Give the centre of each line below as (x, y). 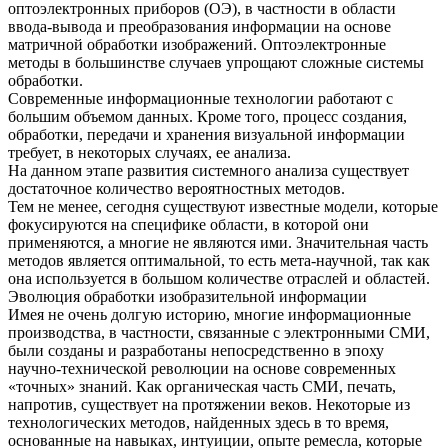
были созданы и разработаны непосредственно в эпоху (196, 350)
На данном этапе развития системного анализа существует (208, 170)
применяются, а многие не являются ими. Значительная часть (218, 242)
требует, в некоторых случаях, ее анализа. (149, 152)
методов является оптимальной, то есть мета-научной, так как (219, 260)
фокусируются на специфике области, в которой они (188, 224)
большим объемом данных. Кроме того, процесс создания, (207, 116)
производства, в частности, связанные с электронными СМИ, (219, 332)
